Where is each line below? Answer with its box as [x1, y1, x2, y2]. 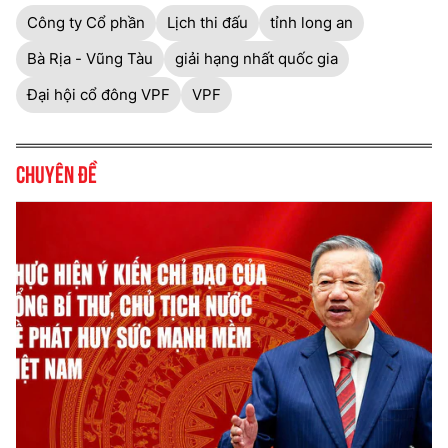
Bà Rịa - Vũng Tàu [27, 48, 153, 68]
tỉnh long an [270, 12, 353, 32]
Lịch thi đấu [167, 12, 248, 32]
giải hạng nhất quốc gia [175, 48, 338, 68]
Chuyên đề [16, 156, 97, 187]
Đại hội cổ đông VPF [27, 84, 170, 104]
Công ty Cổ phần [27, 12, 145, 32]
